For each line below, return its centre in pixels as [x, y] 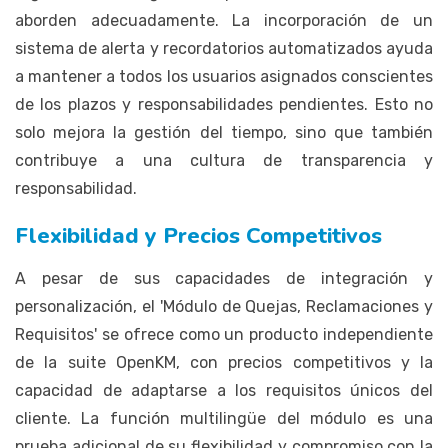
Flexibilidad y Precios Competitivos [198, 235]
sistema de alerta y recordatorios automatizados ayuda [224, 48]
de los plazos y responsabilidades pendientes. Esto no [224, 104]
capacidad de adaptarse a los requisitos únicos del [224, 390]
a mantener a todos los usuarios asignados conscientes [224, 76]
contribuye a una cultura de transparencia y [224, 160]
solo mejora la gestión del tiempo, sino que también [224, 132]
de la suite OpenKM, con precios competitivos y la [224, 362]
